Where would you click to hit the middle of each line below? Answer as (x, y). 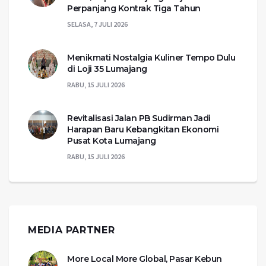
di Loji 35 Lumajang (107, 69)
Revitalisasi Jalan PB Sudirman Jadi (139, 118)
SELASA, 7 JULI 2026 (97, 24)
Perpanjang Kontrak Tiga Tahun (134, 9)
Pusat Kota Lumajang (112, 141)
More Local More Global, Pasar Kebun (145, 259)
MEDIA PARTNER (72, 230)
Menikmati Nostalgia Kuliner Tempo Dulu (151, 58)
